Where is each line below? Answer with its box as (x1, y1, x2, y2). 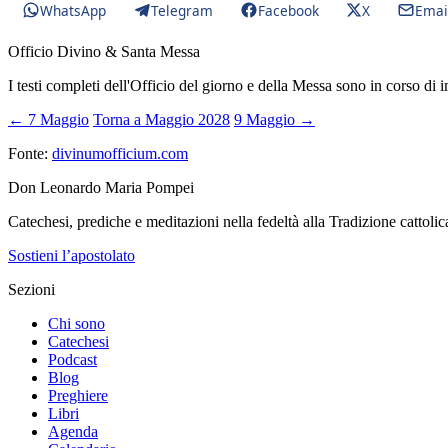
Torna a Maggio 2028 (93, 111, 230, 128)
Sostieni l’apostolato (8, 247, 135, 264)
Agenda (48, 423, 98, 440)
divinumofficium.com (52, 145, 188, 162)
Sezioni (8, 281, 55, 298)
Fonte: (8, 145, 52, 162)
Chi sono (48, 315, 105, 332)
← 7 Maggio (8, 111, 89, 128)
